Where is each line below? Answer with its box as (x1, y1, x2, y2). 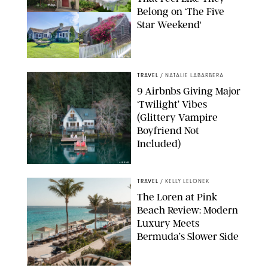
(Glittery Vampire (137, 111, 218, 124)
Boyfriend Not (137, 124, 199, 137)
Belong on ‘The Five (137, 5, 224, 18)
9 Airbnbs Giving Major (137, 85, 240, 98)
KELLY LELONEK (165, 179, 209, 185)
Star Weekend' (137, 19, 202, 31)
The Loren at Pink (137, 191, 217, 203)
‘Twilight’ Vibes (137, 98, 207, 111)
